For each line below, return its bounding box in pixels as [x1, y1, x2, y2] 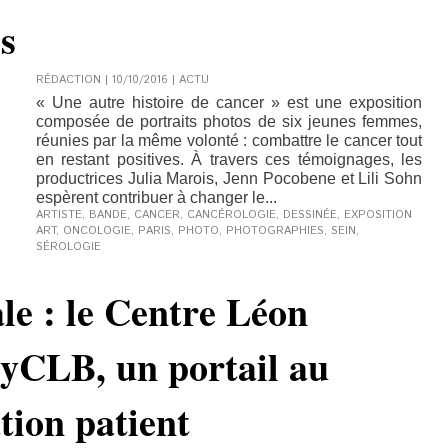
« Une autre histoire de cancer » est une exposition [36, 94, 422, 111]
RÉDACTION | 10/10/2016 [36, 72, 168, 88]
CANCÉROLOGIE [187, 207, 276, 223]
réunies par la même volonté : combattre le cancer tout [36, 132, 422, 149]
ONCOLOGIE [63, 223, 131, 239]
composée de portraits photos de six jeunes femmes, [36, 113, 422, 130]
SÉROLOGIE [36, 239, 101, 255]
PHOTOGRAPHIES [226, 223, 324, 239]
